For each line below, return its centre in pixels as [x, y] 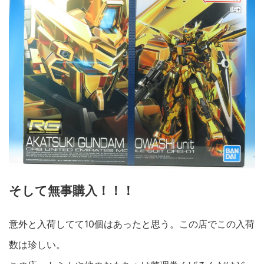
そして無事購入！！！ [72, 190]
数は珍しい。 [37, 244]
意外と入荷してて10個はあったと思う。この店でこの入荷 [132, 224]
